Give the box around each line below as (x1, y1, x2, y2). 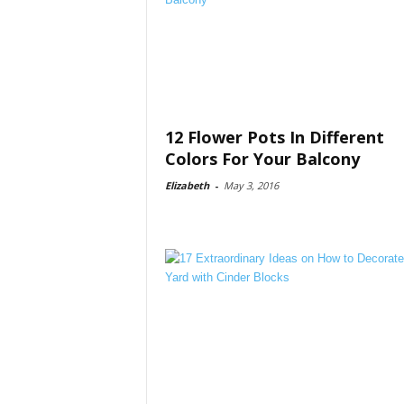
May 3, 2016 (223, 179, 279, 192)
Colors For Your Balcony (164, 148, 360, 170)
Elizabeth (164, 179, 209, 192)
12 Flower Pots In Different (164, 126, 384, 148)
